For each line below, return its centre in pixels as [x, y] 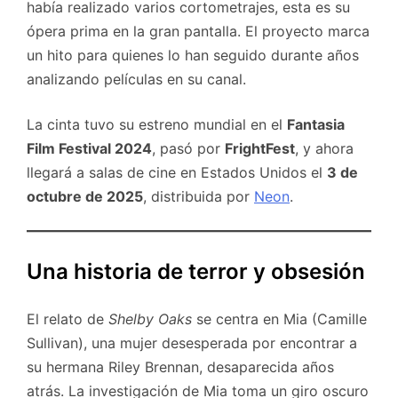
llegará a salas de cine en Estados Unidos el [177, 173]
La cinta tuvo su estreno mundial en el [157, 125]
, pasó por [188, 149]
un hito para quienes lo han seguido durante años [193, 56]
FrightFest [260, 149]
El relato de [68, 319]
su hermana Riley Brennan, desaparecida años [180, 367]
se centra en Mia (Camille [279, 319]
